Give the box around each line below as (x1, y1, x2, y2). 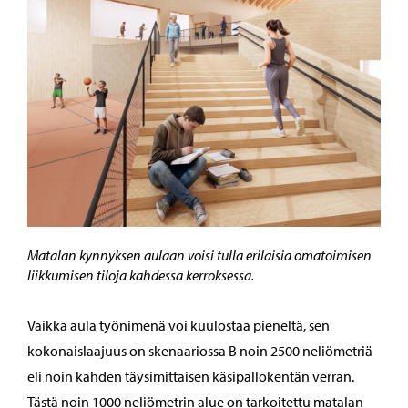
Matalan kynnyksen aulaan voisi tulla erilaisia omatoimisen (27, 246, 372, 265)
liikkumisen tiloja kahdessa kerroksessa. (27, 266, 254, 285)
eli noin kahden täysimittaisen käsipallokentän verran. (27, 367, 354, 386)
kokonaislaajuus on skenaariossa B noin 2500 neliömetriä (27, 342, 372, 361)
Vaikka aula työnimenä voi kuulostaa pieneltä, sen (27, 316, 330, 335)
